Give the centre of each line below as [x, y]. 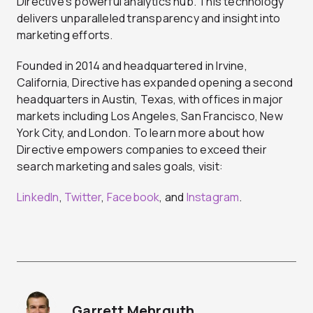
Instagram [213, 197]
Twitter [83, 197]
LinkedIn [38, 197]
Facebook [133, 197]
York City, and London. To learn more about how [141, 133]
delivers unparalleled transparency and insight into [149, 19]
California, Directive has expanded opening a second [155, 83]
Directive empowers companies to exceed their [142, 150]
